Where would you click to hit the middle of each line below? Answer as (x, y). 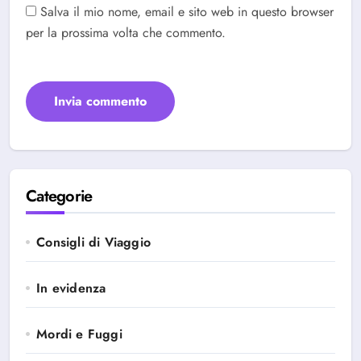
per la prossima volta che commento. (126, 33)
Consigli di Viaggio (94, 242)
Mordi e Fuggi (79, 334)
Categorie (59, 196)
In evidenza (71, 288)
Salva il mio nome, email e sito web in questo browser (187, 12)
